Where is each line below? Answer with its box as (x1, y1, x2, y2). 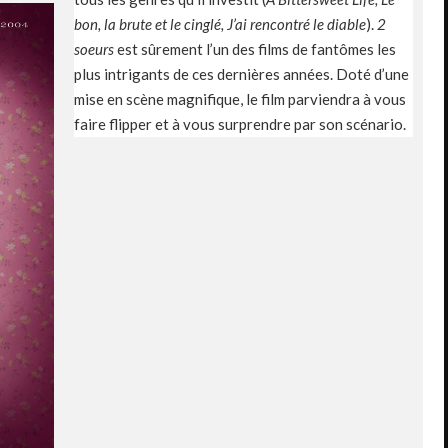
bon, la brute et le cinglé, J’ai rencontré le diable (74, 14, 366, 33)
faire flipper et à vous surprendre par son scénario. (74, 114, 406, 133)
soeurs (74, 39, 114, 58)
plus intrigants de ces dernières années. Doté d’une (74, 64, 409, 83)
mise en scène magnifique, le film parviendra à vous (74, 89, 406, 108)
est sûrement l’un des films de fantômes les (114, 39, 396, 58)
